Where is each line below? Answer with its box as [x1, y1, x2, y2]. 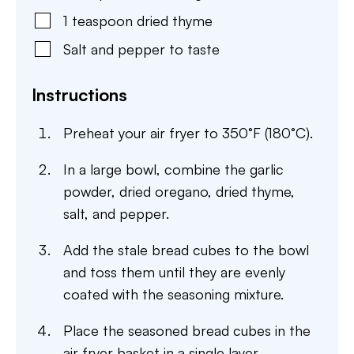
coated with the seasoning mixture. [63, 285, 284, 303]
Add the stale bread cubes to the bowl [63, 241, 309, 259]
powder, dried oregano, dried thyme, [63, 183, 295, 201]
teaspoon [72, 12, 133, 30]
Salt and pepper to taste [63, 40, 220, 58]
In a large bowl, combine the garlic [63, 160, 284, 179]
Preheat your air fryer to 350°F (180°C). [63, 124, 313, 142]
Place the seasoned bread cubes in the [63, 322, 311, 340]
